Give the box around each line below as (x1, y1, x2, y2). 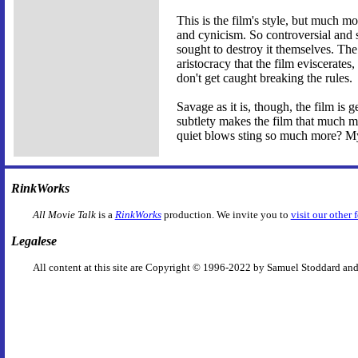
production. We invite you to (161, 208, 291, 221)
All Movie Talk (32, 208, 96, 221)
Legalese (11, 233, 57, 248)
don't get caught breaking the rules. (177, 71, 352, 86)
